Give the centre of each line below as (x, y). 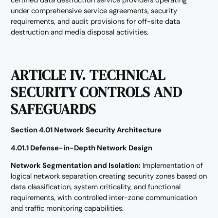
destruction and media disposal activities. (80, 32)
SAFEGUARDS (54, 109)
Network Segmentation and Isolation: (76, 166)
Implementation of (172, 166)
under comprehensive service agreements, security (94, 10)
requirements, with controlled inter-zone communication (104, 198)
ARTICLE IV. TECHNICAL (88, 74)
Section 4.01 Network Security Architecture (86, 130)
